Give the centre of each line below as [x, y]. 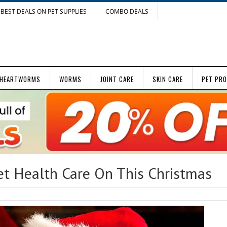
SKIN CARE [168, 79]
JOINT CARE [117, 79]
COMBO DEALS [127, 11]
